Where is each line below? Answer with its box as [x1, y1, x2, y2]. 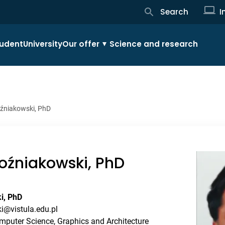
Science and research [109, 38, 198, 49]
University [23, 38, 62, 49]
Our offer [62, 38, 99, 49]
